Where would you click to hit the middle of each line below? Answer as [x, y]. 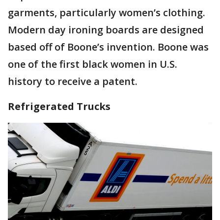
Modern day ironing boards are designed [106, 29]
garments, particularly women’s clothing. [107, 12]
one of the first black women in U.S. [93, 64]
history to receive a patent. [74, 81]
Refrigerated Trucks [59, 106]
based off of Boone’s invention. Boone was [108, 47]
